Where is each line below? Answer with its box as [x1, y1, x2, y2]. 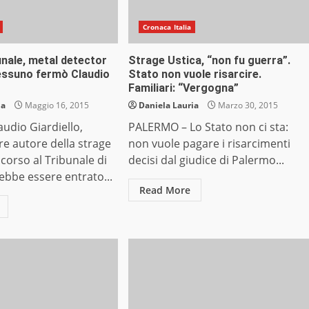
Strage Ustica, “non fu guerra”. [128, 54, 290, 68]
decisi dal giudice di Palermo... [128, 152, 284, 168]
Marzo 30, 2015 [215, 99, 278, 112]
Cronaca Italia [142, 22, 192, 32]
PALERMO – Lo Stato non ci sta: [128, 119, 288, 135]
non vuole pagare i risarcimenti [128, 136, 290, 152]
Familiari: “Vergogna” [128, 81, 239, 95]
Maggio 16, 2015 [23, 99, 90, 112]
